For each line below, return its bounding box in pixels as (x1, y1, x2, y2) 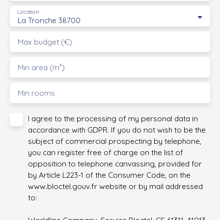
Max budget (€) (18, 37, 72, 47)
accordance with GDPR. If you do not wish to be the (28, 125, 206, 135)
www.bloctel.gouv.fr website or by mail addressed (28, 181, 203, 192)
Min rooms (18, 88, 55, 98)
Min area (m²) (18, 62, 65, 73)
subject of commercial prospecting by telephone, (28, 136, 201, 146)
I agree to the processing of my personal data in (28, 113, 198, 124)
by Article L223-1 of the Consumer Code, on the (28, 170, 191, 180)
